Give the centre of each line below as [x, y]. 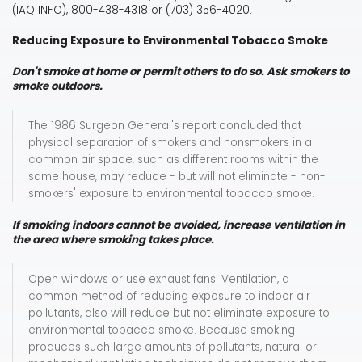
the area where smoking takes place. [113, 240]
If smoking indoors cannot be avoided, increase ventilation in [179, 225]
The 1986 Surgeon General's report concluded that [165, 126]
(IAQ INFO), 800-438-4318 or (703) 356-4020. [132, 11]
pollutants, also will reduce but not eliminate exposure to [179, 314]
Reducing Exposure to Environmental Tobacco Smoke [170, 41]
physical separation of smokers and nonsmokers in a [170, 143]
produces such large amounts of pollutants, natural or [173, 347]
